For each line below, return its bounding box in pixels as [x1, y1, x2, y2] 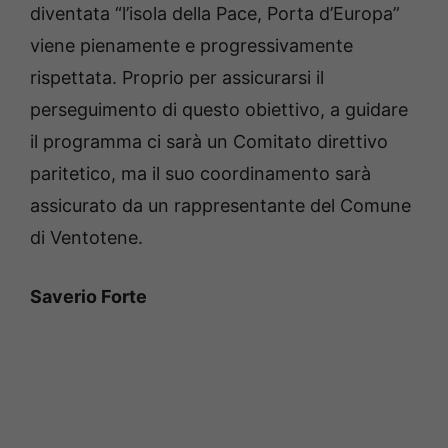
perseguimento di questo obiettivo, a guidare [30, 99, 408, 121]
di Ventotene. [30, 227, 143, 249]
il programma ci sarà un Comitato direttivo [30, 131, 388, 153]
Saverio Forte [30, 286, 147, 308]
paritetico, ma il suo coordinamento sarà [30, 163, 371, 185]
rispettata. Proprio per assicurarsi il [30, 67, 324, 89]
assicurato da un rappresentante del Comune [30, 195, 411, 217]
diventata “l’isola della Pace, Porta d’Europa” [30, 3, 400, 25]
